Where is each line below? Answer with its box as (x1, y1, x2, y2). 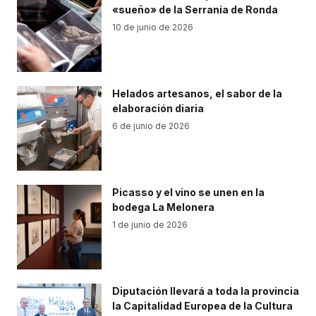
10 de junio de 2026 (112, 22, 193, 32)
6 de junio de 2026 (112, 121, 190, 131)
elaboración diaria (112, 102, 204, 114)
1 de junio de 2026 (112, 219, 188, 230)
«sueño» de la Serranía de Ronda (112, 4, 278, 16)
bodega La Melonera (112, 201, 214, 213)
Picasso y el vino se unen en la (112, 186, 265, 198)
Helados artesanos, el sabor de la (112, 87, 282, 99)
